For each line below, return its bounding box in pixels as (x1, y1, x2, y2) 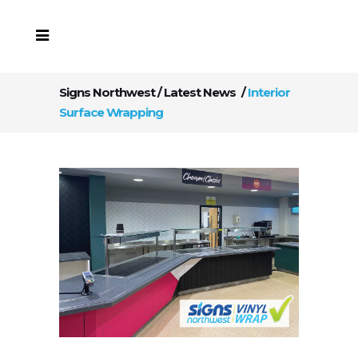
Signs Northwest (59, 85, 155, 100)
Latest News (164, 85, 236, 100)
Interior (248, 85, 290, 100)
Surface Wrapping (59, 105, 163, 120)
